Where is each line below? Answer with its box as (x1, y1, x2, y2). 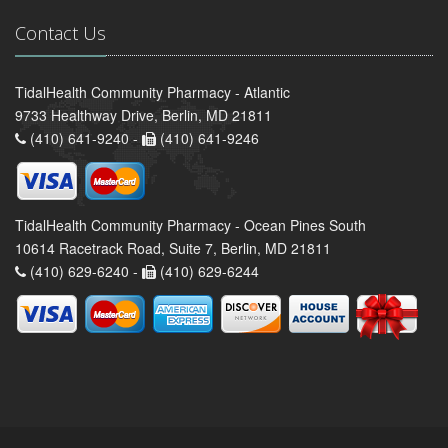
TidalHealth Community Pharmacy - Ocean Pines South (15, 214, 366, 235)
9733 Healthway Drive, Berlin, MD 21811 (15, 104, 272, 125)
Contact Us (15, 20, 106, 45)
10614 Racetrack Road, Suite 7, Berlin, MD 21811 (15, 237, 331, 258)
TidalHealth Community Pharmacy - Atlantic (15, 81, 290, 102)
